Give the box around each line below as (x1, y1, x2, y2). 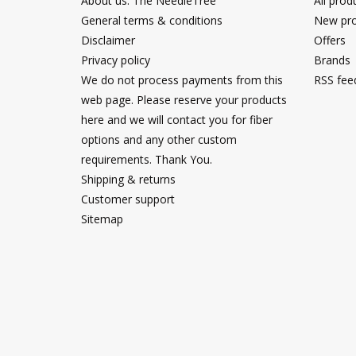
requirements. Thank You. (81, 151, 212, 167)
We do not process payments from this (81, 72, 283, 87)
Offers (313, 32, 346, 48)
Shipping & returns (81, 171, 176, 187)
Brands (313, 52, 350, 68)
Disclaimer (81, 32, 135, 48)
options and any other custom (81, 131, 237, 147)
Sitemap (81, 211, 123, 226)
